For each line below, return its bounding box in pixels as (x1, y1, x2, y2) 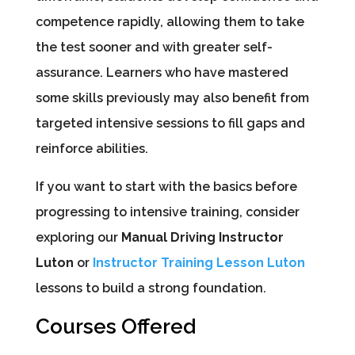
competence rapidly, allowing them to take (35, 14, 304, 30)
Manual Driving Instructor (120, 230, 284, 246)
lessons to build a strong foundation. (35, 281, 266, 296)
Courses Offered (35, 315, 196, 339)
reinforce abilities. (35, 141, 148, 157)
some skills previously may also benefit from (35, 90, 309, 106)
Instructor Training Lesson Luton (92, 255, 305, 271)
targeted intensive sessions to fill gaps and (35, 116, 305, 132)
